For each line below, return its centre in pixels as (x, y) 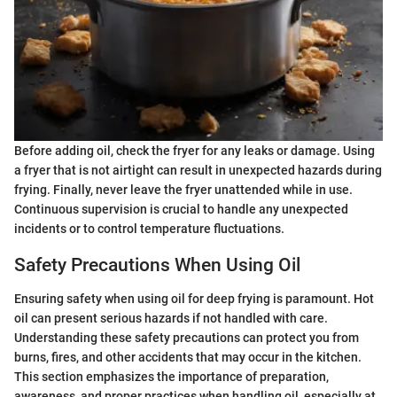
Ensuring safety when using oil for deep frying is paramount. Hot (194, 299)
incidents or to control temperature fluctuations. (149, 228)
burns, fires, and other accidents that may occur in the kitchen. (188, 358)
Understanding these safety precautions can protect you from (187, 338)
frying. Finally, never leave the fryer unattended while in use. (183, 189)
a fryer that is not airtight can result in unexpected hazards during (198, 170)
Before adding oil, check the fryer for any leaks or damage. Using (195, 150)
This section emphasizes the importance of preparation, (171, 377)
